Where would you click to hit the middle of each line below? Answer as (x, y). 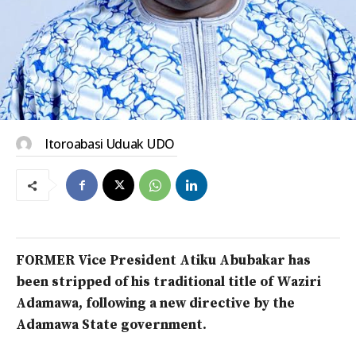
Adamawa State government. (111, 325)
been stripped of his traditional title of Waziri (168, 282)
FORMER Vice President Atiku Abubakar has (163, 261)
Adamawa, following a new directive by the (155, 304)
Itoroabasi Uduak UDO (110, 144)
